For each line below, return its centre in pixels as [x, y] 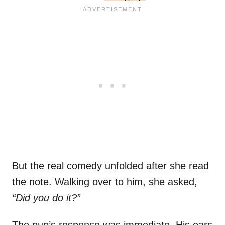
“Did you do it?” [46, 198]
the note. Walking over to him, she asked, [105, 182]
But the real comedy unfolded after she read [110, 166]
